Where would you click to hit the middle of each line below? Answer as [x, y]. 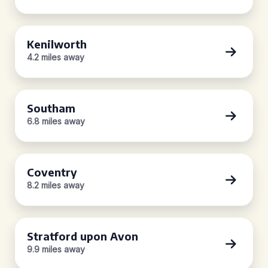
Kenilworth [57, 44]
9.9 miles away [56, 249]
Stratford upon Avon [83, 236]
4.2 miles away [56, 57]
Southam [51, 108]
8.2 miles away [56, 185]
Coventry [52, 172]
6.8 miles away [56, 121]
